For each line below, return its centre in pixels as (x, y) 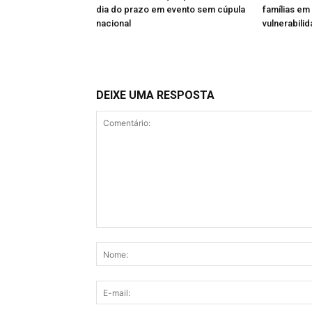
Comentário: (123, 235)
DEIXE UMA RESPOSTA (155, 95)
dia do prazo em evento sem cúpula (171, 10)
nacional (114, 24)
